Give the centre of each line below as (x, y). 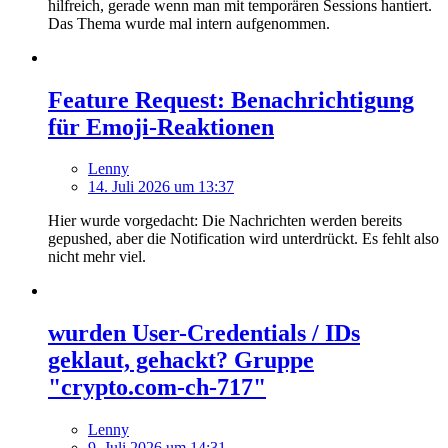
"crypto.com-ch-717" (157, 387)
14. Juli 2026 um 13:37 (161, 187)
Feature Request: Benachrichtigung (231, 99)
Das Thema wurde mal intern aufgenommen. (189, 23)
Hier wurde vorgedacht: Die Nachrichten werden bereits (225, 221)
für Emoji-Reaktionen (161, 126)
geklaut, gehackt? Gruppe (181, 360)
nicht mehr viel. (97, 257)
